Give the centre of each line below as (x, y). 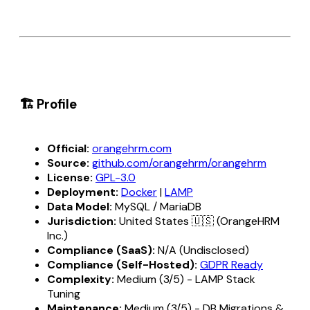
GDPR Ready (231, 264)
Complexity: (81, 279)
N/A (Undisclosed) (202, 250)
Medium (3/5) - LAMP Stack (185, 279)
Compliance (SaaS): (101, 250)
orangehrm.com (132, 148)
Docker (139, 192)
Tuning (64, 293)
